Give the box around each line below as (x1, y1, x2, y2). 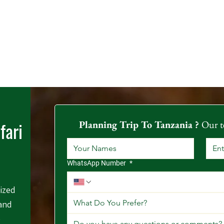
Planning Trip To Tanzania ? (79, 118, 201, 131)
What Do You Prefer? (94, 198, 147, 207)
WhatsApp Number (67, 159, 127, 167)
